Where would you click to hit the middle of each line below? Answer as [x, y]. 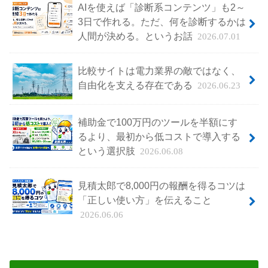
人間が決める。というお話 [136, 36]
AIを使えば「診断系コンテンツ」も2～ [161, 7]
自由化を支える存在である [136, 85]
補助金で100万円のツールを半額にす [157, 122]
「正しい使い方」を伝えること [144, 200]
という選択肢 [107, 150]
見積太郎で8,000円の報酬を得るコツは [161, 185]
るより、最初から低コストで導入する [159, 136]
